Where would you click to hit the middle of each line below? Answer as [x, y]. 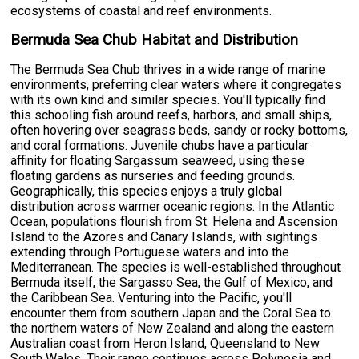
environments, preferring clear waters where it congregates [176, 84]
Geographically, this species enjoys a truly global [147, 191]
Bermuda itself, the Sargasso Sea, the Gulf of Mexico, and [172, 282]
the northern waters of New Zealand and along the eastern [173, 328]
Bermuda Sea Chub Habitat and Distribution [155, 40]
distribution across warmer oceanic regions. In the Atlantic [173, 206]
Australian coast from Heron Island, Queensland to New [165, 343]
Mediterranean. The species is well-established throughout [176, 267]
